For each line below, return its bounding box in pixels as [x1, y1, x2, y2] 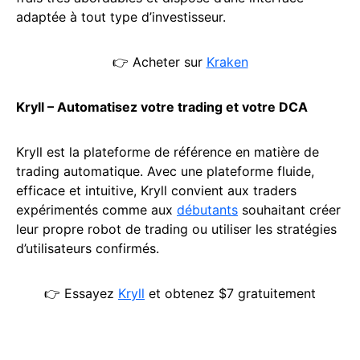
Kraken [206, 54, 248, 71]
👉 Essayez [44, 285, 118, 302]
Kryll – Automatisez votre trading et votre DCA [16, 99, 311, 116]
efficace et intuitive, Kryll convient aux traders [16, 182, 297, 199]
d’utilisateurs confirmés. [16, 240, 159, 257]
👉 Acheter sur [112, 54, 207, 71]
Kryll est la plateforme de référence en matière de [16, 144, 319, 161]
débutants [177, 202, 238, 219]
